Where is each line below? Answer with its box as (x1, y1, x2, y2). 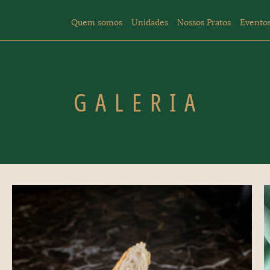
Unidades (131, 17, 168, 28)
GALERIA (74, 86, 204, 119)
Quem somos (71, 17, 122, 28)
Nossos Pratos (177, 17, 231, 28)
